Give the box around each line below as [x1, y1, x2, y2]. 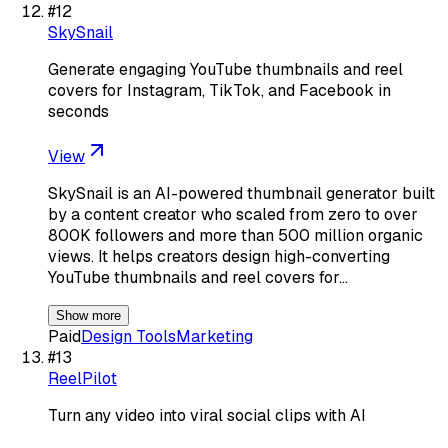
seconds [48, 100, 109, 122]
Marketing [176, 325, 253, 347]
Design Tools [81, 325, 176, 347]
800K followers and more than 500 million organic [48, 224, 423, 246]
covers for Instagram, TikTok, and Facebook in [48, 79, 391, 101]
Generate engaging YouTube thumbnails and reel [48, 58, 403, 80]
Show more [56, 307, 121, 323]
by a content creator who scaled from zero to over [48, 203, 418, 225]
